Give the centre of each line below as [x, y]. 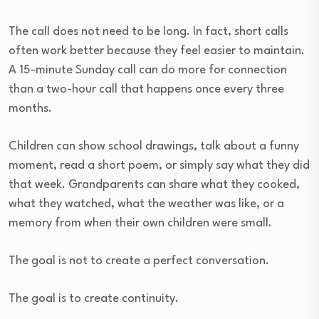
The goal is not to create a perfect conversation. [139, 261]
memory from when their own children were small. [140, 223]
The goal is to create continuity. [94, 298]
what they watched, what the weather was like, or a [146, 204]
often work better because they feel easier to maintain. [157, 51]
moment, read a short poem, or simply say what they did [159, 165]
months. [30, 108]
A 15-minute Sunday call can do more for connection [148, 70]
